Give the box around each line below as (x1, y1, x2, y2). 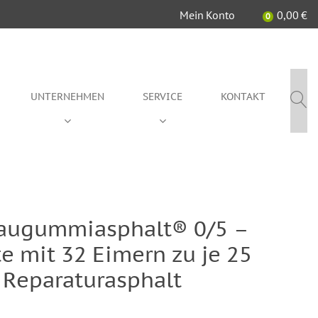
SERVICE (143, 89, 182, 103)
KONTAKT (221, 89, 265, 103)
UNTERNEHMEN (31, 89, 104, 103)
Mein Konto (179, 7, 235, 22)
